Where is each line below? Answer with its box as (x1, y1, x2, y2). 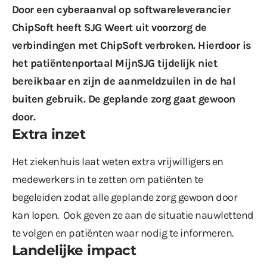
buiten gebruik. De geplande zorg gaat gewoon (12, 92, 235, 105)
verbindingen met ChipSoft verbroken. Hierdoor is (12, 38, 252, 52)
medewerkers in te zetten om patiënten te (12, 172, 203, 186)
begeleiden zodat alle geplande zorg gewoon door (12, 190, 238, 204)
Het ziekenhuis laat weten (12, 154, 130, 168)
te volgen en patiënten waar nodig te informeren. (12, 226, 234, 240)
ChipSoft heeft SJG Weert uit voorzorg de (12, 20, 207, 34)
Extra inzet (12, 125, 86, 142)
